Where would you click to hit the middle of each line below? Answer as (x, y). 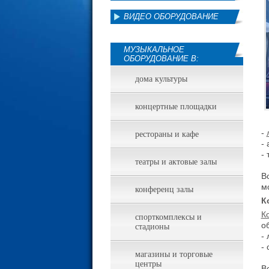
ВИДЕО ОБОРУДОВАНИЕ (171, 17)
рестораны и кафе (167, 134)
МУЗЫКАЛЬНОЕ (154, 50)
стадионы (152, 227)
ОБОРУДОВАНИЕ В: (161, 59)
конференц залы (164, 189)
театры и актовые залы (176, 162)
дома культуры (161, 79)
